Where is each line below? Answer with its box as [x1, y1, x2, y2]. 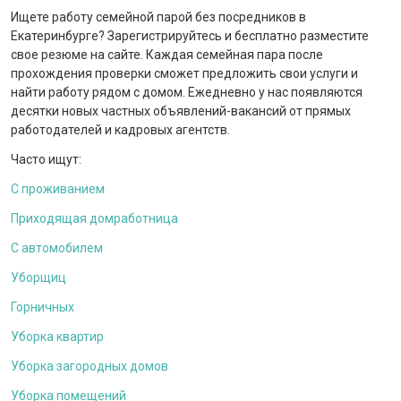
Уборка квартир [11, 329, 104, 345]
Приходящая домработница [11, 211, 178, 226]
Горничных [11, 300, 74, 315]
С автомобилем [11, 241, 103, 256]
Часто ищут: [11, 152, 81, 167]
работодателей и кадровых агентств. [11, 123, 230, 138]
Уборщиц [11, 270, 66, 286]
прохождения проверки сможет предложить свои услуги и [11, 66, 358, 81]
